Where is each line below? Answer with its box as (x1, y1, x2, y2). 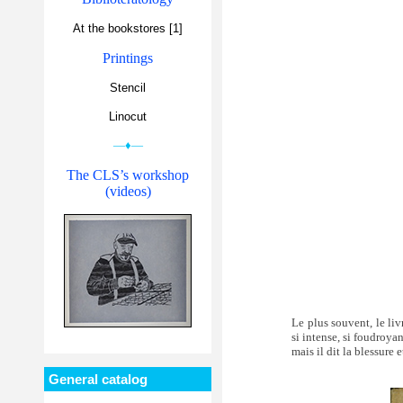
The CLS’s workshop (67, 167, 189, 183)
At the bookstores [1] (73, 22, 183, 35)
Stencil (110, 81, 146, 94)
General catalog (49, 372, 148, 387)
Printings (103, 50, 153, 66)
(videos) (104, 184, 151, 199)
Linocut (109, 110, 147, 123)
